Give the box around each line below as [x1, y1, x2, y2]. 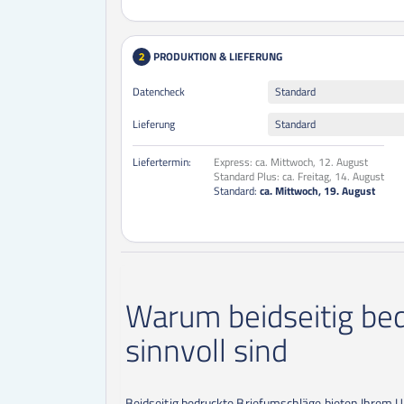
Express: [214, 153, 252, 171]
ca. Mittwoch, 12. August [255, 153, 368, 171]
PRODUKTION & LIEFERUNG [153, 48, 282, 66]
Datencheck [133, 83, 185, 101]
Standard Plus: [214, 168, 280, 186]
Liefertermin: [133, 153, 191, 171]
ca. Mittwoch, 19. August [260, 182, 375, 200]
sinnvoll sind [125, 326, 288, 375]
